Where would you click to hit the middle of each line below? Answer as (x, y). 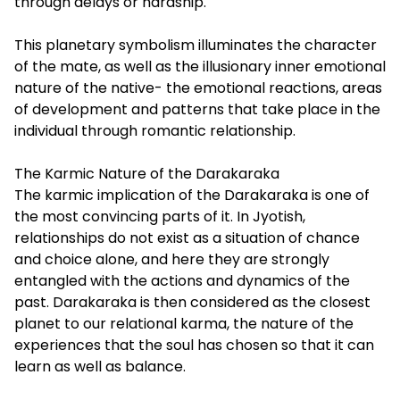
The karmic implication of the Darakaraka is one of (192, 196)
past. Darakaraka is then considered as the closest (192, 303)
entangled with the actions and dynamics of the (182, 281)
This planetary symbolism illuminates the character (196, 46)
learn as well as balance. (100, 367)
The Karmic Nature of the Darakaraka (147, 174)
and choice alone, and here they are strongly (172, 260)
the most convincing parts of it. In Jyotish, (160, 217)
